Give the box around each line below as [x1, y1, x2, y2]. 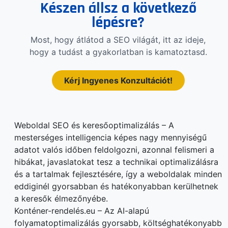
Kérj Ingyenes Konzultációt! [64, 75, 173, 86]
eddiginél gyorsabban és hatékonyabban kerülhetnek [14, 181, 218, 192]
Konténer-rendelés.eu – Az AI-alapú [14, 206, 149, 216]
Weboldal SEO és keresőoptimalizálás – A [14, 120, 174, 131]
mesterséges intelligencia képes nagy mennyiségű [14, 132, 207, 143]
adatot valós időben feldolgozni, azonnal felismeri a [14, 145, 214, 155]
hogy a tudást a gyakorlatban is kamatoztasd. [29, 47, 207, 58]
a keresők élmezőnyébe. [14, 193, 108, 204]
